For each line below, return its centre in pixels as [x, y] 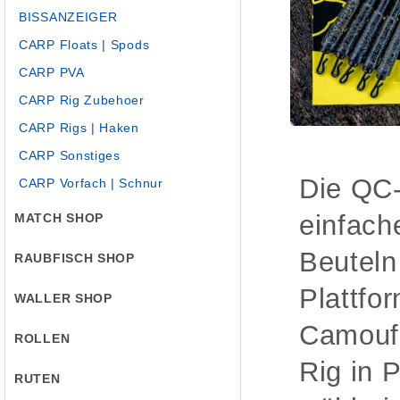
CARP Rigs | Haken [79, 128]
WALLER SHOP [63, 298]
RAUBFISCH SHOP [75, 258]
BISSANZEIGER [68, 17]
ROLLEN [42, 338]
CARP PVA [52, 72]
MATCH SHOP [59, 218]
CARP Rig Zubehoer [82, 100]
